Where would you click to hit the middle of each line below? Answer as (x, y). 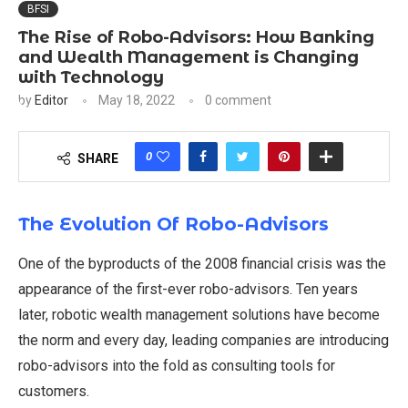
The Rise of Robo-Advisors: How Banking (196, 38)
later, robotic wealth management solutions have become (199, 315)
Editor (51, 101)
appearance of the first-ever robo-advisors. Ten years (188, 290)
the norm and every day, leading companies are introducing (204, 341)
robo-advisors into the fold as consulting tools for (177, 366)
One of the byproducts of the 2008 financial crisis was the (202, 264)
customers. (54, 392)
